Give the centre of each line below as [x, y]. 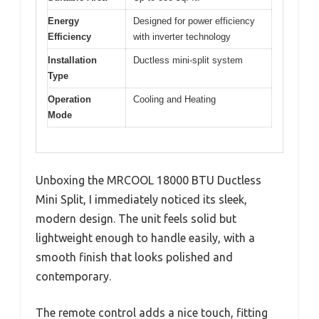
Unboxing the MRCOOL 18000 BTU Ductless [148, 180]
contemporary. [73, 276]
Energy [63, 21]
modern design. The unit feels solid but [136, 218]
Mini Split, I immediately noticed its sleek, [141, 199]
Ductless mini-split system [188, 61]
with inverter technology [182, 37]
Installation [72, 61]
